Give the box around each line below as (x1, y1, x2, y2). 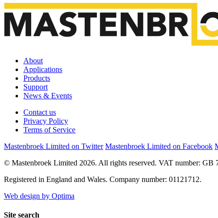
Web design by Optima (4, 191, 74, 200)
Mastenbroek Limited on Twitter (4, 142, 103, 150)
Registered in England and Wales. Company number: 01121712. (4, 175, 201, 183)
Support (23, 82, 48, 91)
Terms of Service (23, 125, 75, 134)
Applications (23, 65, 62, 73)
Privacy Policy (23, 116, 68, 125)
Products (23, 73, 50, 82)
